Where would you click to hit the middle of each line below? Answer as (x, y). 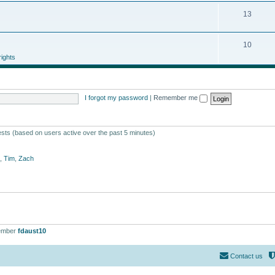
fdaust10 (32, 230)
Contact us (246, 256)
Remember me (176, 98)
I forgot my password (116, 98)
